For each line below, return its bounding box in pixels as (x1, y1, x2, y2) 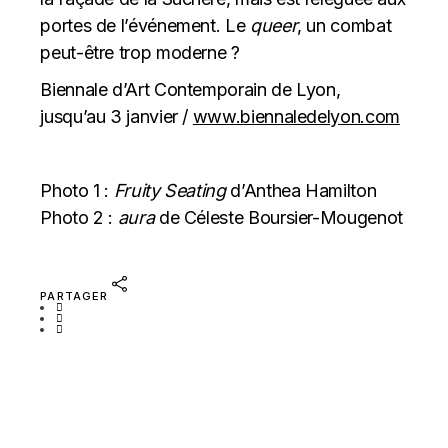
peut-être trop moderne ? (40, 42, 240, 63)
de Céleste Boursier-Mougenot (154, 207, 403, 228)
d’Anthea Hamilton (225, 180, 377, 201)
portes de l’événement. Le (40, 15, 250, 36)
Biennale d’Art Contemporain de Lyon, (40, 79, 341, 100)
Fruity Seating (113, 180, 226, 201)
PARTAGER (40, 289, 109, 304)
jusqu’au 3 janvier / (40, 106, 193, 127)
